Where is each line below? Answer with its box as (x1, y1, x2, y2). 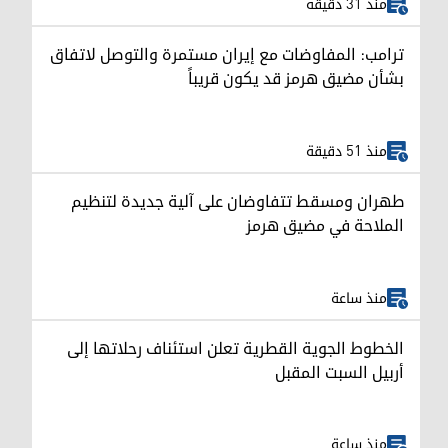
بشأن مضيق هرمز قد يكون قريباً (188, 62, 404, 97)
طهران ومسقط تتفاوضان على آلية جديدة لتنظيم (71, 185, 404, 220)
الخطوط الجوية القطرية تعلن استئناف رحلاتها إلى (67, 331, 404, 366)
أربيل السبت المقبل (275, 355, 404, 390)
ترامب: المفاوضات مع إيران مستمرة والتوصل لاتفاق (50, 38, 404, 73)
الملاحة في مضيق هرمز (246, 209, 404, 244)
